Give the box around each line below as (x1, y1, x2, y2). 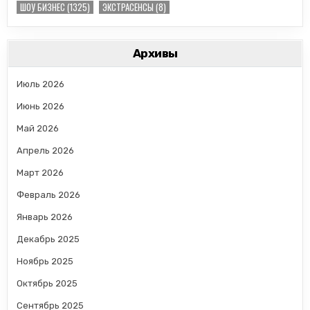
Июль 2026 (17, 78, 65, 89)
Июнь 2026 (17, 100, 65, 111)
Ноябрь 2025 (17, 255, 74, 266)
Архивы (132, 46, 178, 60)
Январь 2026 (17, 211, 73, 222)
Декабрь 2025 (17, 233, 80, 244)
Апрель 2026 (17, 145, 75, 156)
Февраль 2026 (17, 189, 81, 200)
